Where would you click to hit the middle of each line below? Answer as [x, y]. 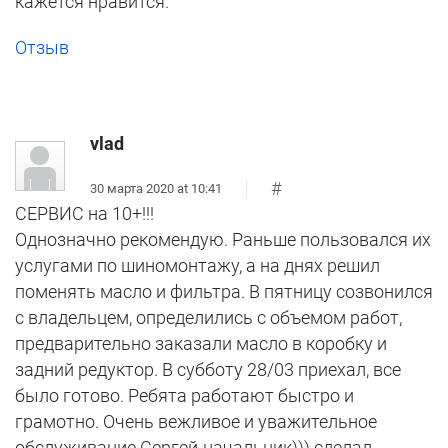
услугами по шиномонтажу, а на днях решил [197, 266]
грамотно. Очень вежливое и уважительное [196, 422]
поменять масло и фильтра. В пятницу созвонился [224, 292]
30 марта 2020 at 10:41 [156, 188]
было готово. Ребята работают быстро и [184, 396]
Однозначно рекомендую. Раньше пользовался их [223, 240]
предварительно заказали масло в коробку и [201, 344]
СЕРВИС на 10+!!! [84, 214]
